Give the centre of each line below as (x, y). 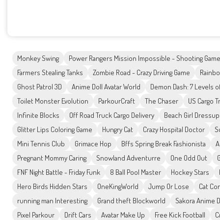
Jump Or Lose (169, 187)
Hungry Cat (118, 130)
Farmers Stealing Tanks (50, 73)
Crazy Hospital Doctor (174, 130)
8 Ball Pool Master (136, 172)
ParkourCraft (117, 101)
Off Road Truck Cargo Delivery (112, 115)
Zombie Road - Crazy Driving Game (141, 73)
